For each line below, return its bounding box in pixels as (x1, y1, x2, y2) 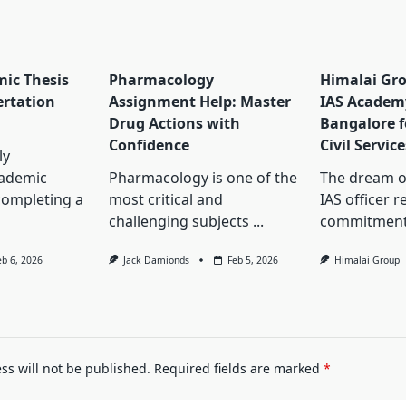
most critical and (108, 189, 223, 210)
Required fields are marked (153, 360, 324, 378)
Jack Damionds (123, 254, 190, 267)
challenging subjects (108, 211, 249, 232)
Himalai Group (334, 254, 401, 267)
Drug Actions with (108, 113, 240, 134)
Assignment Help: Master (108, 92, 291, 112)
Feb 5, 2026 (227, 254, 279, 267)
